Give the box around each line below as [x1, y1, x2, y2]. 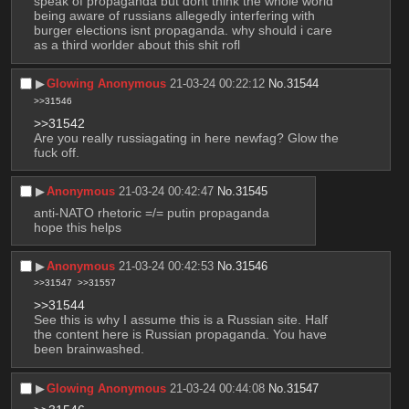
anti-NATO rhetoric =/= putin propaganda [33, 204, 273, 220]
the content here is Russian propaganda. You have [33, 327, 327, 342]
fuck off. [33, 144, 79, 160]
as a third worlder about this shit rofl [33, 37, 240, 53]
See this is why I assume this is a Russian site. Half [33, 312, 328, 328]
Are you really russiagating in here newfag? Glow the [33, 130, 339, 145]
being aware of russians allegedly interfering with [33, 8, 315, 24]
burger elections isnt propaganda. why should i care [33, 23, 332, 38]
